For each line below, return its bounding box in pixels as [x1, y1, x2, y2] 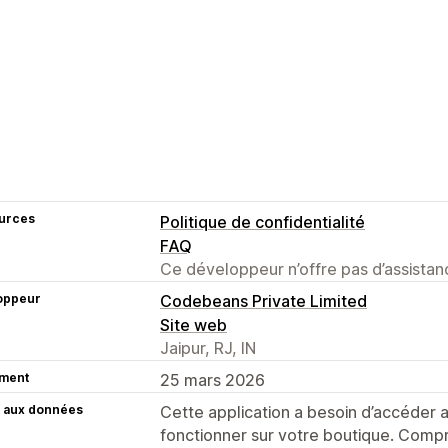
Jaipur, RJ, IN [160, 337, 256, 358]
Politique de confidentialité [160, 211, 365, 232]
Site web [160, 314, 227, 335]
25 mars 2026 [160, 369, 265, 390]
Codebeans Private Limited [160, 290, 367, 311]
